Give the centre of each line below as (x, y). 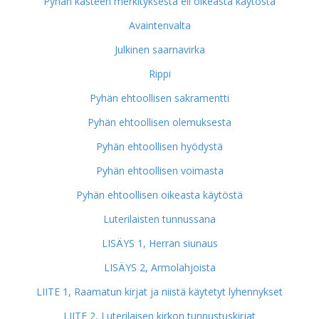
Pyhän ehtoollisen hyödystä (159, 146)
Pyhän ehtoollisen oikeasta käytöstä (159, 195)
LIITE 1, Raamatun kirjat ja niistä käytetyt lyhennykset (159, 292)
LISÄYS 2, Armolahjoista (159, 267)
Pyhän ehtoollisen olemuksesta (159, 122)
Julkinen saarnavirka (159, 49)
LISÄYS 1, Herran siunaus (159, 243)
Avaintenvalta (159, 25)
